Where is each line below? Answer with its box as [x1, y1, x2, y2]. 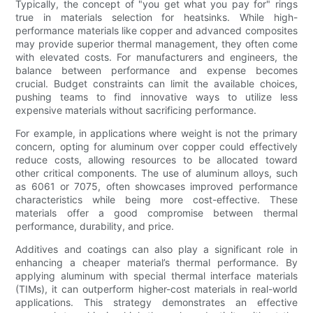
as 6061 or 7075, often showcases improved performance [15, 180, 298, 193]
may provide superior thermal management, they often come [15, 38, 298, 50]
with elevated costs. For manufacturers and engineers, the [15, 51, 298, 64]
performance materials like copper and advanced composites [15, 24, 298, 37]
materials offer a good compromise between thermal [15, 207, 298, 219]
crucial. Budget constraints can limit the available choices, [15, 78, 298, 90]
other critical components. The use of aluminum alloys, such [15, 167, 298, 180]
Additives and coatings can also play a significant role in [15, 243, 298, 256]
